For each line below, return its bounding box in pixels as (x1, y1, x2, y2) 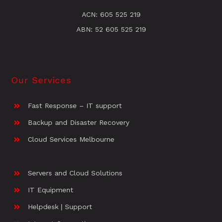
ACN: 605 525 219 (81, 10, 141, 18)
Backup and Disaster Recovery (27, 118, 129, 126)
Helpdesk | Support (27, 203, 92, 211)
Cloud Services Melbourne (27, 135, 114, 143)
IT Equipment (27, 186, 73, 194)
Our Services (10, 74, 71, 85)
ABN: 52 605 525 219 (76, 25, 146, 33)
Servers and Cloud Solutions (27, 169, 122, 177)
